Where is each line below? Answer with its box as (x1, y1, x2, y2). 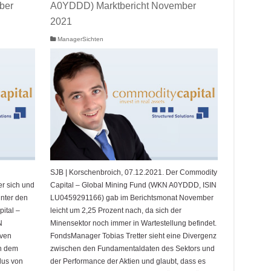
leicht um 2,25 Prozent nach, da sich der (50, 206, 181, 215)
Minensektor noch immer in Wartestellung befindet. (50, 218, 217, 227)
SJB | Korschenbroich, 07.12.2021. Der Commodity (50, 168, 217, 177)
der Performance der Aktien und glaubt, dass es (50, 256, 206, 266)
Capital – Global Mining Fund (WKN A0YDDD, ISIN (50, 180, 217, 189)
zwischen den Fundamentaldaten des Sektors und (50, 244, 215, 253)
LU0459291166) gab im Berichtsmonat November (50, 193, 214, 202)
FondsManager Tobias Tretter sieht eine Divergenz (50, 231, 217, 240)
